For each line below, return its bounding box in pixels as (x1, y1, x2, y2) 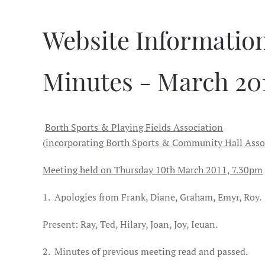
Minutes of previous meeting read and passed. (54, 245, 248, 258)
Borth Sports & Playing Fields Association (45, 121, 223, 134)
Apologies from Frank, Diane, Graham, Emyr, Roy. (54, 190, 261, 203)
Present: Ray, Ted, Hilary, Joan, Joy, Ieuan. (43, 218, 218, 231)
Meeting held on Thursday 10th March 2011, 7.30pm (43, 163, 263, 176)
